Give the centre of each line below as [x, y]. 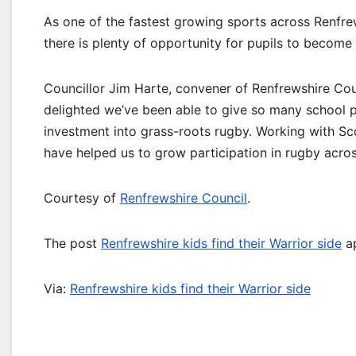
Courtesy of [82, 198]
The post [72, 243]
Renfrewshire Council [184, 198]
